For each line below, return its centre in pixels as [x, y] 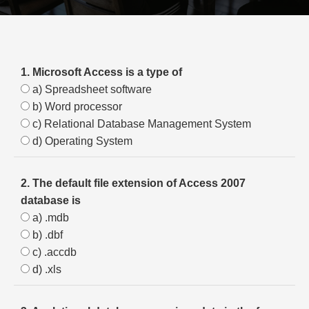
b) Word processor [76, 107]
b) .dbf [46, 235]
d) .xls [46, 269]
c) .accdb [53, 252]
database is [51, 200]
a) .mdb [49, 218]
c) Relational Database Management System [140, 124]
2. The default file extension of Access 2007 [133, 183]
